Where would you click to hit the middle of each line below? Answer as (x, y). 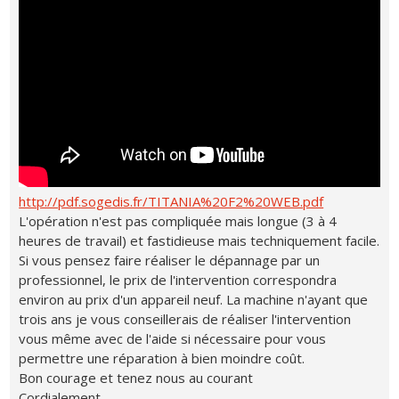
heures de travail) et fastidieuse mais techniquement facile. (199, 241)
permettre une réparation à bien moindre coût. (162, 358)
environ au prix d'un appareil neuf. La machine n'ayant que (194, 300)
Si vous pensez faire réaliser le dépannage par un (170, 261)
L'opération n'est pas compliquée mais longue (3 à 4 (178, 221)
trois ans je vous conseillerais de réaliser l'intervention (185, 319)
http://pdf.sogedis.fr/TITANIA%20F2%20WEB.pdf (171, 202)
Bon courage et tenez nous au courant (136, 378)
